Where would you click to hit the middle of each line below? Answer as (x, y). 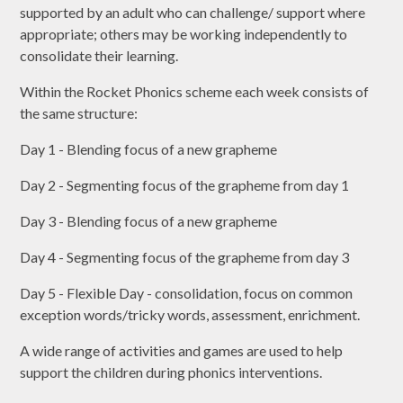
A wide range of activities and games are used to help (182, 351)
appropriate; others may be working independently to (184, 34)
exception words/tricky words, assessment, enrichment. (190, 315)
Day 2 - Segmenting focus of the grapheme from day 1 (185, 185)
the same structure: (82, 113)
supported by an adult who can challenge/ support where (193, 13)
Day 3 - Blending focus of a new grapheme (149, 221)
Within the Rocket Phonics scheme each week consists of (195, 92)
